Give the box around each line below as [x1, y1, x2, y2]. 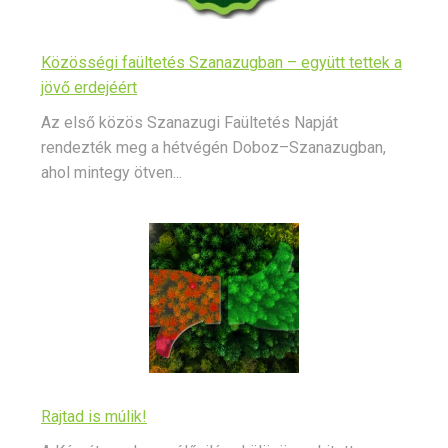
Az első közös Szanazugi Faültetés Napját [41, 113, 338, 133]
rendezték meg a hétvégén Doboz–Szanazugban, [41, 138, 386, 158]
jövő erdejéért [41, 78, 137, 98]
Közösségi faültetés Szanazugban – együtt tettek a [41, 53, 402, 73]
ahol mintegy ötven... [41, 163, 182, 183]
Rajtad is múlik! [41, 407, 147, 427]
